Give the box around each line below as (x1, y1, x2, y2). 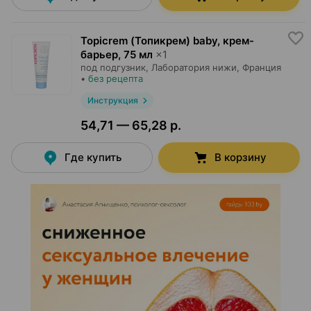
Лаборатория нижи (151, 62, 237, 73)
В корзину (214, 151, 267, 164)
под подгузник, (81, 62, 149, 73)
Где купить (65, 151, 121, 164)
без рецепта (88, 73, 143, 84)
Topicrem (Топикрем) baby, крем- (81, 34, 254, 47)
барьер (81, 48, 118, 61)
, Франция (237, 62, 281, 73)
